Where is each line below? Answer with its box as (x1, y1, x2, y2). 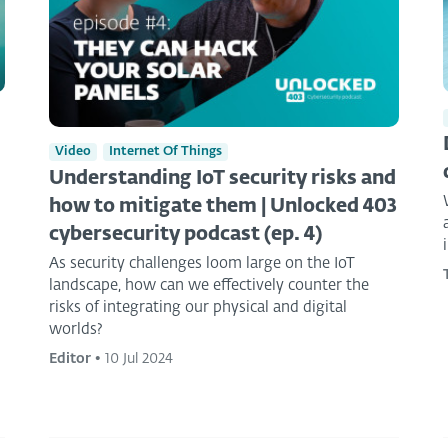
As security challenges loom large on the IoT (49, 255, 355, 271)
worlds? (49, 321, 103, 337)
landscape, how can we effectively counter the (49, 277, 369, 293)
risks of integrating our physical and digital (49, 299, 347, 315)
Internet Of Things (109, 144, 222, 158)
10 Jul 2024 (105, 351, 173, 366)
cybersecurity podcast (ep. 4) (49, 224, 322, 244)
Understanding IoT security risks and (49, 168, 396, 188)
